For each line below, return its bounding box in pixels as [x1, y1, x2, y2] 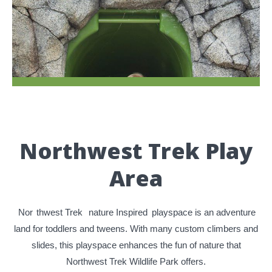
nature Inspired [89, 207, 148, 218]
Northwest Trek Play [19, 136, 253, 166]
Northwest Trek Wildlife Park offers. [66, 256, 206, 267]
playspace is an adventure [149, 207, 256, 218]
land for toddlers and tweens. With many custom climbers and [14, 223, 258, 234]
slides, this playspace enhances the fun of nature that [31, 240, 241, 251]
